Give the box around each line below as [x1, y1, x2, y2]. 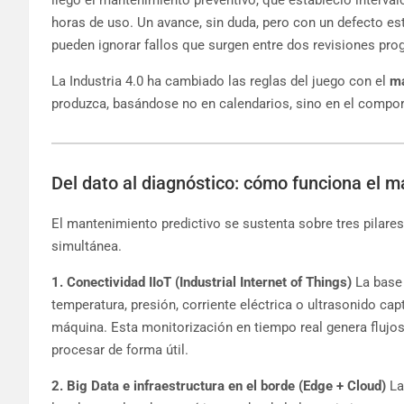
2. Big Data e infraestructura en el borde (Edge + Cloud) [51, 377, 386, 394]
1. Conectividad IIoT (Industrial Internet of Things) [51, 273, 352, 290]
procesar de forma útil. [51, 341, 188, 358]
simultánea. [51, 237, 122, 254]
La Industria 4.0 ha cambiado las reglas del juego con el [51, 72, 390, 89]
